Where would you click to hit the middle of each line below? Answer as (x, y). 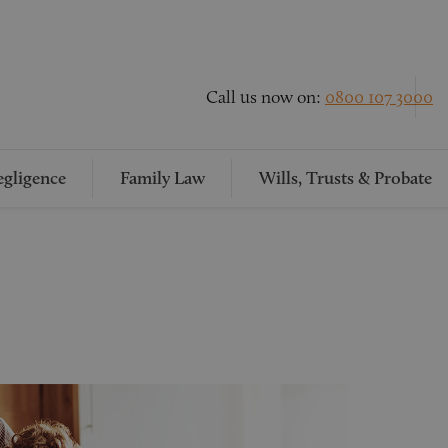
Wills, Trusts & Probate (345, 178)
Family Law (162, 178)
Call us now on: (265, 96)
